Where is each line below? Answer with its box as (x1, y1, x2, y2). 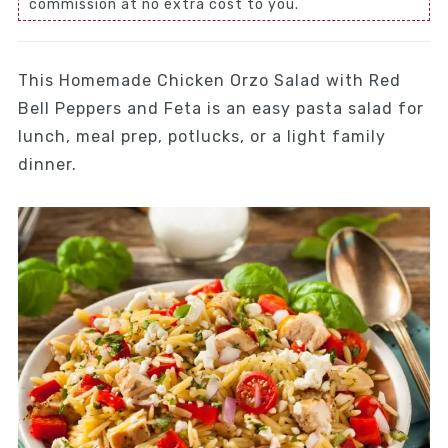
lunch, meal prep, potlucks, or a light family (17, 127, 386, 146)
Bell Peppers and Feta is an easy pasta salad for (17, 99, 424, 118)
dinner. (17, 155, 77, 174)
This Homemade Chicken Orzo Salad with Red (17, 71, 401, 90)
